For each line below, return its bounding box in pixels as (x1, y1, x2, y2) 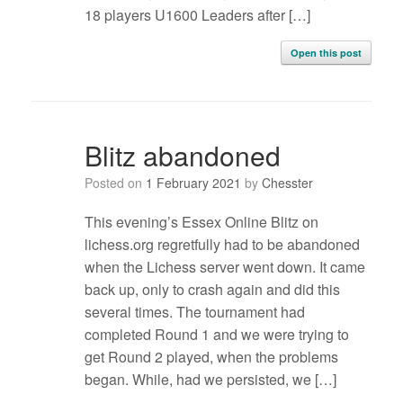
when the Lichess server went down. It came (84, 256, 365, 278)
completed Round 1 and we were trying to (84, 324, 349, 345)
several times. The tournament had (84, 301, 305, 323)
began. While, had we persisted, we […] (84, 369, 336, 390)
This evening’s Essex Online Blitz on (84, 211, 318, 233)
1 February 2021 (145, 174, 241, 193)
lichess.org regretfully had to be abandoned (84, 234, 360, 255)
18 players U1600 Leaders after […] (84, 4, 310, 26)
